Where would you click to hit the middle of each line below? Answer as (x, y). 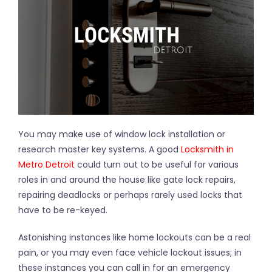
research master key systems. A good (100, 149)
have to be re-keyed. (63, 210)
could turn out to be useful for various (157, 165)
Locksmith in (207, 149)
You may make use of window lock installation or (122, 134)
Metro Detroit (46, 165)
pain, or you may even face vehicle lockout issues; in (130, 253)
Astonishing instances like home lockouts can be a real (134, 237)
